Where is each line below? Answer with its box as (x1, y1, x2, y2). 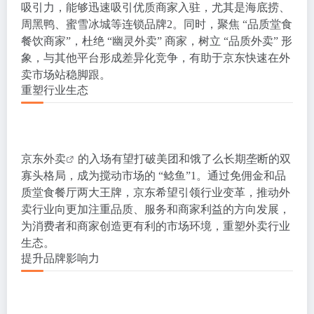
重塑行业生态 (21, 84, 88, 97)
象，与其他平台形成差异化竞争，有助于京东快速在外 (21, 52, 290, 64)
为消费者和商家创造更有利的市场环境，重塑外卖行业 (21, 220, 290, 233)
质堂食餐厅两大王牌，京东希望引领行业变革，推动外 (21, 186, 290, 199)
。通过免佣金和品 (196, 170, 286, 182)
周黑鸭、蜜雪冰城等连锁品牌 (21, 18, 167, 31)
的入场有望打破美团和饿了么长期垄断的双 (78, 153, 291, 165)
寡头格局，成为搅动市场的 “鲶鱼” (21, 170, 191, 182)
